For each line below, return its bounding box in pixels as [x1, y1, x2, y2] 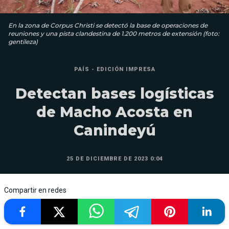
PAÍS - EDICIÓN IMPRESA [74, 65, 155, 73]
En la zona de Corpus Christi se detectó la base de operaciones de [8, 21, 208, 29]
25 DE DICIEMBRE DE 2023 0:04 [66, 155, 163, 162]
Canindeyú [73, 121, 156, 139]
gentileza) [8, 37, 38, 45]
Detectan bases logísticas [15, 84, 214, 102]
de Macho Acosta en [36, 103, 193, 121]
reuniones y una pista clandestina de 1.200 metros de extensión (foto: [8, 29, 219, 37]
